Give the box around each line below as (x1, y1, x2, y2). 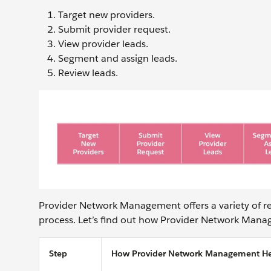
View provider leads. (58, 38, 148, 50)
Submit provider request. (58, 23, 171, 36)
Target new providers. (58, 8, 155, 21)
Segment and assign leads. (58, 52, 177, 65)
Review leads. (58, 67, 118, 79)
